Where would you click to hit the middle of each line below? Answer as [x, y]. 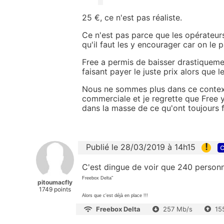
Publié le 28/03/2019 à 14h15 [141, 147]
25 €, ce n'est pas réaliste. [132, 18]
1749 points [55, 189]
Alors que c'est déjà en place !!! [115, 196]
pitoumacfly [55, 182]
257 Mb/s [178, 209]
